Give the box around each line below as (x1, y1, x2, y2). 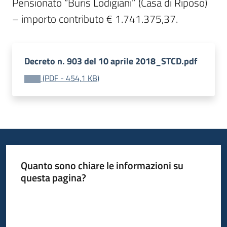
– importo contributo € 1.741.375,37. (12, 11, 178, 27)
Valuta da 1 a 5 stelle (20, 190, 82, 201)
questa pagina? (20, 169, 86, 185)
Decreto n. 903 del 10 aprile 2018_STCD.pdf (24, 54, 197, 68)
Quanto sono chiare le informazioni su (20, 157, 183, 173)
